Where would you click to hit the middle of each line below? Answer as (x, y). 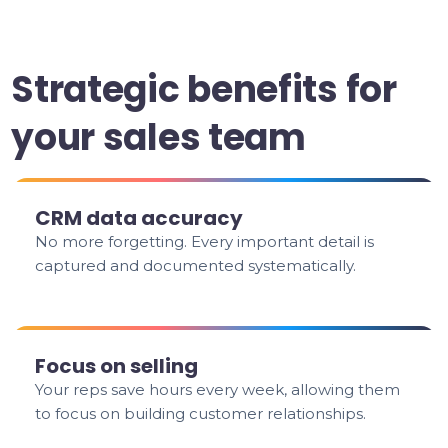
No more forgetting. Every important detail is (205, 241)
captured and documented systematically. (196, 265)
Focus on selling (117, 366)
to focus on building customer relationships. (201, 413)
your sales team (158, 137)
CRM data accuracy (139, 218)
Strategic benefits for (204, 89)
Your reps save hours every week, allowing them (218, 389)
